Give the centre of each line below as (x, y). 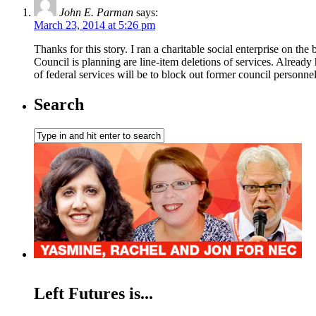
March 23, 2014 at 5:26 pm (95, 25)
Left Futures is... (93, 294)
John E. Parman (96, 12)
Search (59, 104)
